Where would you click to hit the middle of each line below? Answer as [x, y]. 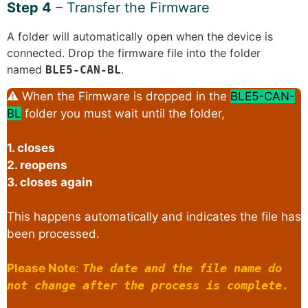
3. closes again [50, 183]
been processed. [53, 234]
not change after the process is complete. [148, 286]
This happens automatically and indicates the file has [154, 217]
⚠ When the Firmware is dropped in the [119, 97]
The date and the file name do [182, 268]
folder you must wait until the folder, [125, 114]
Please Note [41, 268]
